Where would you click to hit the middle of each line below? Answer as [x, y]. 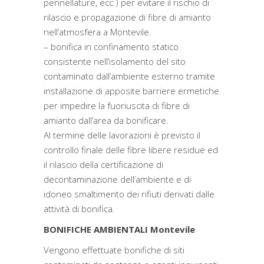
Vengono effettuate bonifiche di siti [114, 250]
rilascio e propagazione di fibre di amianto [127, 17]
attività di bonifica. [79, 209]
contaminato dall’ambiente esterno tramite [129, 76]
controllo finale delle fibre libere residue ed [131, 150]
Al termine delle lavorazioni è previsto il [122, 135]
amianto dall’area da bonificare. [106, 120]
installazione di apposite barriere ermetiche [131, 91]
